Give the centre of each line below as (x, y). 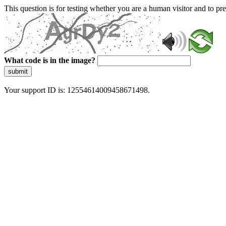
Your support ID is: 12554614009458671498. (77, 90)
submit (18, 71)
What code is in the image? (50, 60)
